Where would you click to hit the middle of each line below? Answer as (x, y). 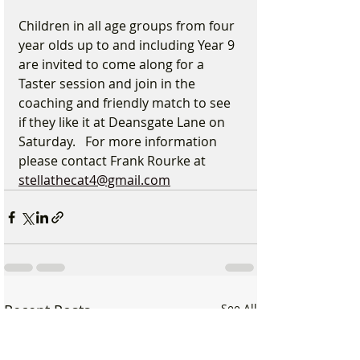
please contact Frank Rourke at (114, 161)
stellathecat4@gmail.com (94, 180)
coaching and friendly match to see (126, 103)
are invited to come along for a (113, 64)
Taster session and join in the (108, 84)
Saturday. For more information (119, 141)
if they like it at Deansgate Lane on (123, 122)
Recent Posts (47, 310)
